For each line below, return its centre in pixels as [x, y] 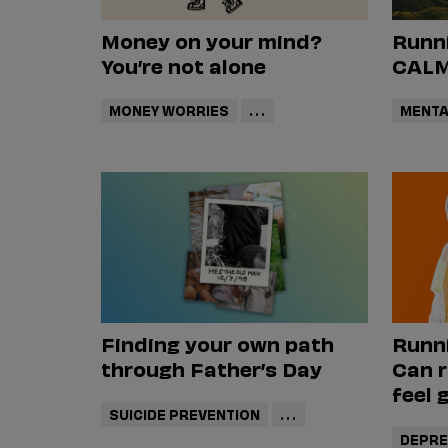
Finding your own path [217, 342]
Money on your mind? [211, 39]
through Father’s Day [211, 367]
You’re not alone [183, 64]
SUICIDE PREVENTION [184, 413]
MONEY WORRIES [168, 110]
